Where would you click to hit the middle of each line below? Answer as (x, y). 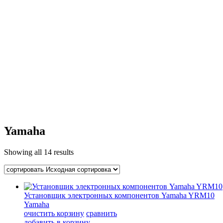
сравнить (102, 213)
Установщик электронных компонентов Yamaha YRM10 (119, 195)
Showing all (24, 152)
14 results (59, 152)
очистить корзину (54, 213)
